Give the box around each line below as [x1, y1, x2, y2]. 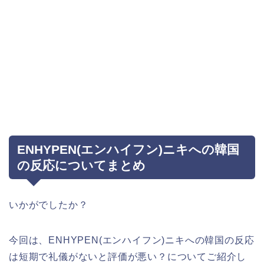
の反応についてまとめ [17, 159, 146, 172]
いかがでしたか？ [9, 200, 88, 210]
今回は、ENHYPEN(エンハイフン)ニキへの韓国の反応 [9, 235, 255, 245]
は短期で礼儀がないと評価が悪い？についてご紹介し [9, 252, 247, 262]
